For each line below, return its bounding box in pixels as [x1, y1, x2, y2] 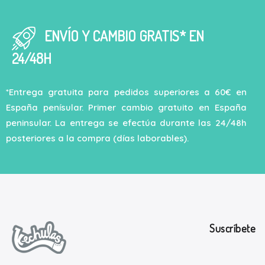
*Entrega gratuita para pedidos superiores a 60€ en [6, 86, 247, 98]
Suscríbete [209, 222, 256, 235]
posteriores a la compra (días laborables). [6, 132, 189, 144]
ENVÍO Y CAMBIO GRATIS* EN [35, 27, 204, 46]
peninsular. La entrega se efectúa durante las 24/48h [6, 117, 247, 128]
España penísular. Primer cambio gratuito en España [6, 102, 247, 113]
